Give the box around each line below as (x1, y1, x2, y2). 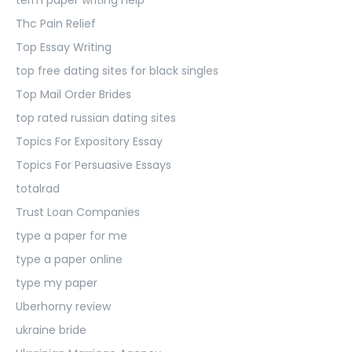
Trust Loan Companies (16, 203, 140, 220)
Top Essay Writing (16, 38, 112, 55)
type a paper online (16, 251, 123, 267)
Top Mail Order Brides (16, 86, 131, 102)
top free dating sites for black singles (16, 62, 218, 79)
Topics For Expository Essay (16, 133, 163, 149)
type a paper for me (16, 227, 127, 244)
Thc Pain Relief (16, 15, 96, 31)
